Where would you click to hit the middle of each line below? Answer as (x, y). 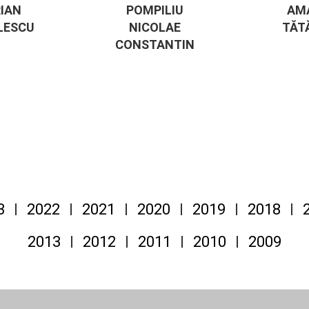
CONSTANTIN (154, 45)
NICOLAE (154, 28)
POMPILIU (154, 10)
